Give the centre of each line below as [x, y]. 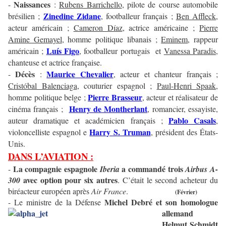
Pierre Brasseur [115, 97]
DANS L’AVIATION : [51, 156]
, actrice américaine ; [161, 28]
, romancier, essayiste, [183, 109]
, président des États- [184, 132]
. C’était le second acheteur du [168, 180]
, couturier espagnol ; [117, 86]
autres [107, 180]
